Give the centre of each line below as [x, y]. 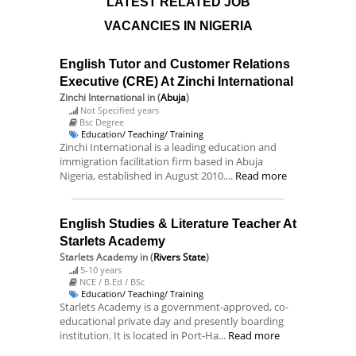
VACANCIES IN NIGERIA [178, 26]
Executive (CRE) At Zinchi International [176, 81]
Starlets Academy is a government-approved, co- [174, 307]
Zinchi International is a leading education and [168, 147]
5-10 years [101, 270]
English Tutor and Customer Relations [175, 64]
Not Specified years [120, 110]
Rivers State [180, 257]
